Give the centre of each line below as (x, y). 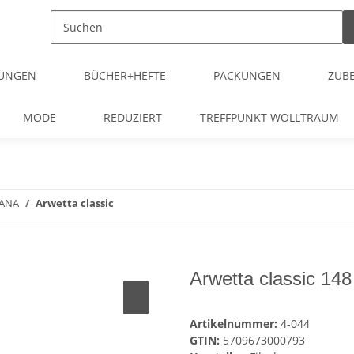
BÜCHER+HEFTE (125, 75)
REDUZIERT (133, 117)
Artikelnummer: (235, 324)
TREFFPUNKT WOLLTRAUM (269, 117)
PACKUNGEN (247, 75)
